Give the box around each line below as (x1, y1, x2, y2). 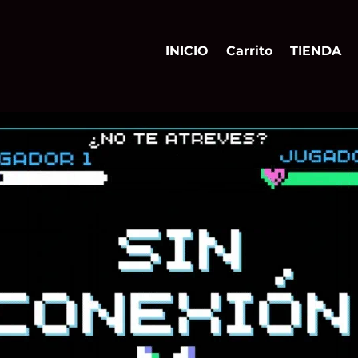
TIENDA (290, 43, 342, 59)
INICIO (165, 43, 209, 59)
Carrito (226, 43, 273, 59)
